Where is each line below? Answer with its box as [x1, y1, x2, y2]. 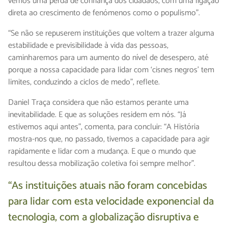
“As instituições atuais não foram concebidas [8, 177, 207, 195]
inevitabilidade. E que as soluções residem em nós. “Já [8, 108, 186, 122]
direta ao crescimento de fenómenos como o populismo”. [8, 6, 200, 20]
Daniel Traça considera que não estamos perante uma [8, 96, 189, 110]
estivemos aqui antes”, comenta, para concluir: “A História [8, 120, 199, 134]
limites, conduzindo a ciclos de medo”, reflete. [8, 75, 160, 90]
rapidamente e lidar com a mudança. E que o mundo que [8, 145, 196, 159]
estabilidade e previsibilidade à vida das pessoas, [8, 39, 168, 53]
